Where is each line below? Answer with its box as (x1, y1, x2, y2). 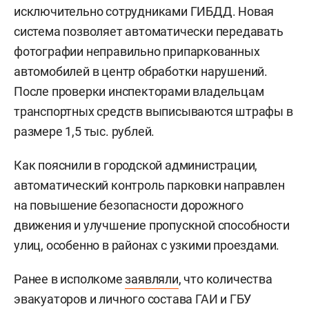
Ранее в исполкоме (14, 271, 126, 286)
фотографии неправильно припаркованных (14, 43, 260, 59)
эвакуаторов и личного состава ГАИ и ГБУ (14, 291, 252, 306)
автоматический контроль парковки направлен (14, 177, 285, 192)
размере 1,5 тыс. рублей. (14, 123, 155, 139)
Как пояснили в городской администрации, (14, 157, 258, 172)
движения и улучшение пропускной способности (14, 217, 290, 232)
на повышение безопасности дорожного (14, 197, 243, 212)
